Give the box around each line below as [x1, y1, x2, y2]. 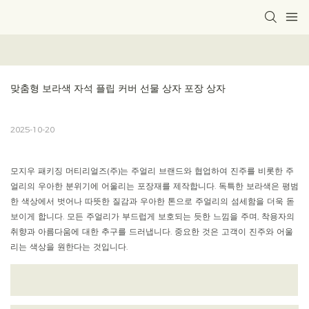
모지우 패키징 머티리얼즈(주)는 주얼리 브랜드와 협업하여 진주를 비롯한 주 [10, 166, 294, 177]
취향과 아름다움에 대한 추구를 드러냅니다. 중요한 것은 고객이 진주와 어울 [10, 226, 293, 237]
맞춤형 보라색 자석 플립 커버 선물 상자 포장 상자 [10, 82, 226, 95]
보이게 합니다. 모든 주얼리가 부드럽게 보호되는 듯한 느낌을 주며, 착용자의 [10, 211, 295, 222]
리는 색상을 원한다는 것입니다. [10, 241, 128, 252]
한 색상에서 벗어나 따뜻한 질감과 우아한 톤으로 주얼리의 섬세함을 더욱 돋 [10, 196, 295, 207]
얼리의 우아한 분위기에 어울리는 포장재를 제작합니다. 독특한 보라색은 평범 [10, 181, 299, 192]
